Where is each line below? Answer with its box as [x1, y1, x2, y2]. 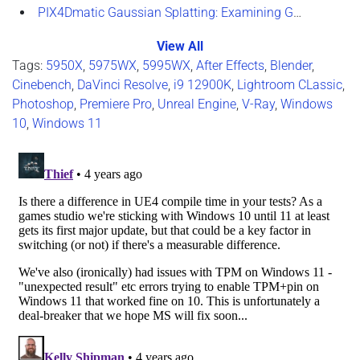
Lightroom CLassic [237, 76, 342, 92]
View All [157, 38, 203, 54]
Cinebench [12, 76, 72, 92]
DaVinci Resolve [77, 76, 168, 92]
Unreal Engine [157, 96, 236, 112]
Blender [270, 57, 312, 73]
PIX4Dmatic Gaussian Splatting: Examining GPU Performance [38, 4, 293, 20]
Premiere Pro [80, 96, 152, 112]
